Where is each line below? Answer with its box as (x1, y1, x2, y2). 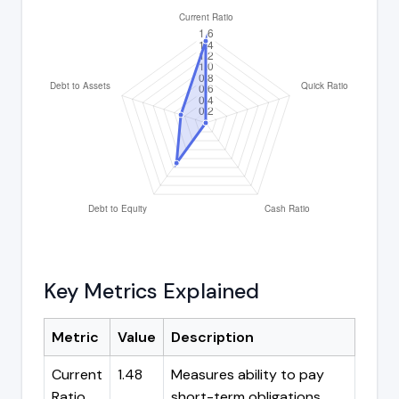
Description (171, 327, 254, 346)
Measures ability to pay (171, 364, 324, 384)
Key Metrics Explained (44, 277, 259, 305)
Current (52, 364, 102, 384)
